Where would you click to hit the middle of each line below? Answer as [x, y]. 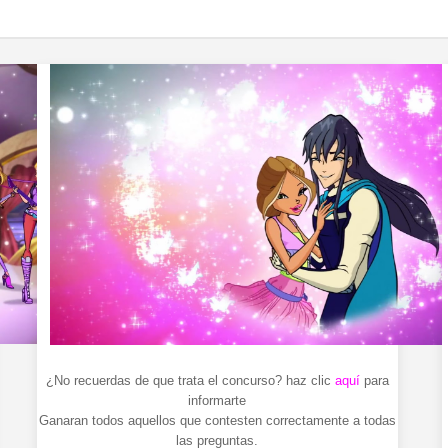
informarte [217, 400]
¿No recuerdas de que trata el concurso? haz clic [190, 380]
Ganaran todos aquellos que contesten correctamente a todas [217, 420]
